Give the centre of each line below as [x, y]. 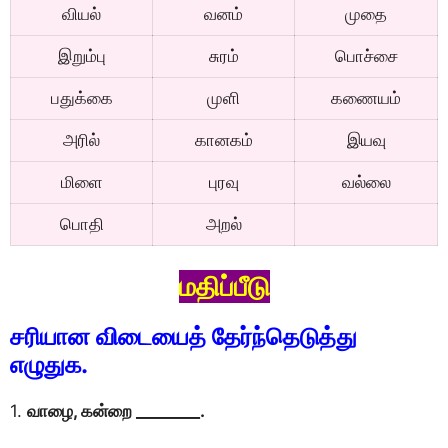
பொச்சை [366, 55]
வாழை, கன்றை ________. [116, 411]
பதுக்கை [81, 97]
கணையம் [366, 97]
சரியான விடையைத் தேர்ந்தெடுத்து [183, 336]
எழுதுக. [49, 364]
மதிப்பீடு [224, 286]
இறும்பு [81, 55]
